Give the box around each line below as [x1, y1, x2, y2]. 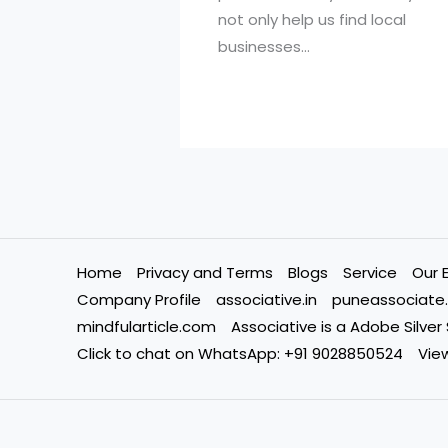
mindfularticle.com [77, 316, 216, 338]
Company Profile [77, 289, 201, 311]
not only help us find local [217, 8, 406, 30]
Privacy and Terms [137, 262, 273, 284]
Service [343, 262, 397, 284]
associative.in [216, 289, 317, 311]
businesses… [217, 35, 310, 57]
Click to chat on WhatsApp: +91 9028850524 [77, 343, 403, 365]
